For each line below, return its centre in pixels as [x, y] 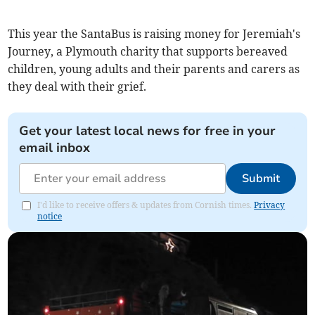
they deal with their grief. [77, 86]
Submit [261, 178]
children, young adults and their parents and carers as [154, 69]
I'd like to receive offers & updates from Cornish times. [146, 205]
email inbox [55, 147]
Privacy [270, 205]
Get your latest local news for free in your [148, 130]
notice [50, 216]
